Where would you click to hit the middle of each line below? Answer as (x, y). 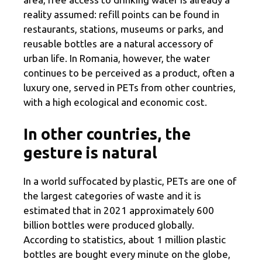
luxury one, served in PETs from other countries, (130, 88)
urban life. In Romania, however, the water (117, 58)
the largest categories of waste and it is (112, 195)
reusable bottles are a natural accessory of (118, 44)
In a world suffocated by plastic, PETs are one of (130, 181)
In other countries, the (107, 134)
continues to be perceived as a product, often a (129, 73)
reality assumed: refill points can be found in (121, 15)
